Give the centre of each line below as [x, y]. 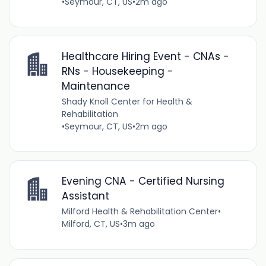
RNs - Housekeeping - [117, 71]
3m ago [139, 224]
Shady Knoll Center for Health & [127, 101]
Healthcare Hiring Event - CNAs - [145, 56]
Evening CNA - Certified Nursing [143, 181]
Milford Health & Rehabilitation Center [140, 212]
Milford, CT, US [91, 224]
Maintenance [96, 86]
